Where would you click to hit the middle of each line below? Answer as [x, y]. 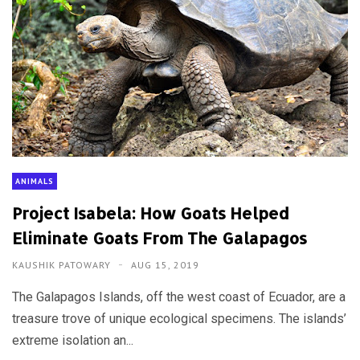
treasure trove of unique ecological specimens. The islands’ [179, 319]
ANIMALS [35, 182]
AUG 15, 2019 [165, 265]
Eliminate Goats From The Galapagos [160, 238]
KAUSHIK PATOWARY [63, 265]
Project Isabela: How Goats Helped [151, 213]
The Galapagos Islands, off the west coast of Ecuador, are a [179, 297]
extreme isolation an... [73, 341]
